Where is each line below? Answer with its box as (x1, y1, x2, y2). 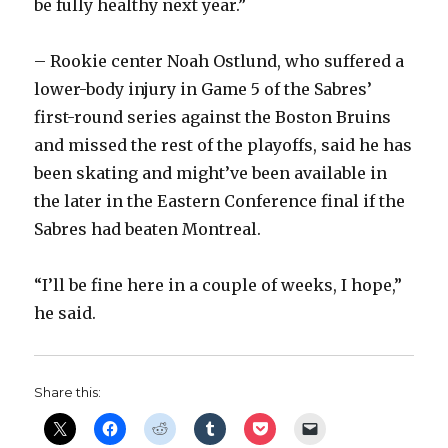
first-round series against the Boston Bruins (34, 107, 392, 128)
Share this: (34, 384, 102, 401)
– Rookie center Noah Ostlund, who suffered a (34, 51, 405, 72)
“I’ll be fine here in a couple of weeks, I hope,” (34, 275, 403, 296)
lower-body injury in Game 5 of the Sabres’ (34, 79, 373, 100)
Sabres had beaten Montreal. (34, 219, 262, 240)
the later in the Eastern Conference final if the (34, 191, 406, 212)
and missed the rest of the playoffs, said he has (34, 135, 413, 156)
